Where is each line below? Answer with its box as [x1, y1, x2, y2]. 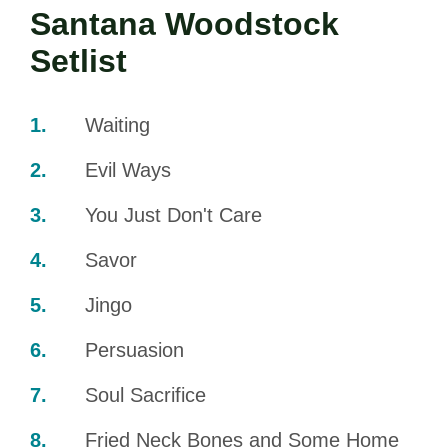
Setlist [30, 43, 127, 80]
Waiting [85, 114, 150, 137]
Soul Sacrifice [85, 384, 206, 407]
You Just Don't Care [85, 204, 262, 227]
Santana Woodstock [30, 6, 339, 43]
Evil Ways [85, 159, 171, 182]
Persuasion [85, 339, 184, 362]
